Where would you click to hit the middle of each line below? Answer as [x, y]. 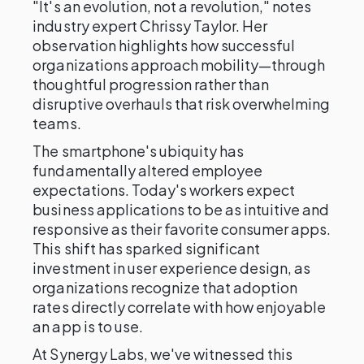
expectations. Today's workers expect [164, 190]
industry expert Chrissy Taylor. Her [150, 26]
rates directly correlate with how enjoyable [180, 307]
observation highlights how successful [164, 45]
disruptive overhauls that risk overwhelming [182, 104]
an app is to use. [88, 326]
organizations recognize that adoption [165, 287]
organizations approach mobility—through [179, 65]
